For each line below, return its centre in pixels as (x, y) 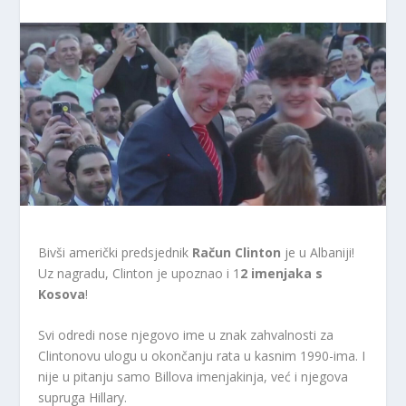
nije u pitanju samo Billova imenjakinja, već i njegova (193, 376)
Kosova (62, 294)
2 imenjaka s (282, 273)
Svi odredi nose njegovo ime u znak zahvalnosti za (186, 334)
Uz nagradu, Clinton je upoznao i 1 (140, 273)
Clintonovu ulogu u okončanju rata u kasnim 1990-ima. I (202, 355)
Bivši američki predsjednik (116, 252)
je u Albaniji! (320, 252)
